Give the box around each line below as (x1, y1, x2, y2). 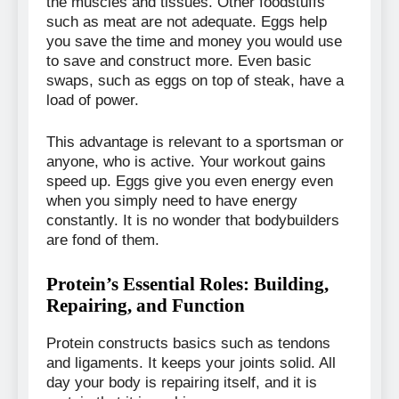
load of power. (46, 91, 139, 109)
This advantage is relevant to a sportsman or (46, 134, 344, 151)
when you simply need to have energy (46, 192, 297, 210)
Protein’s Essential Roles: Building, (46, 273, 329, 294)
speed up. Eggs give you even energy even (46, 173, 333, 191)
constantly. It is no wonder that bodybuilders (46, 212, 339, 230)
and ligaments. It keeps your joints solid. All (46, 354, 336, 372)
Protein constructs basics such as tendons (46, 335, 330, 353)
